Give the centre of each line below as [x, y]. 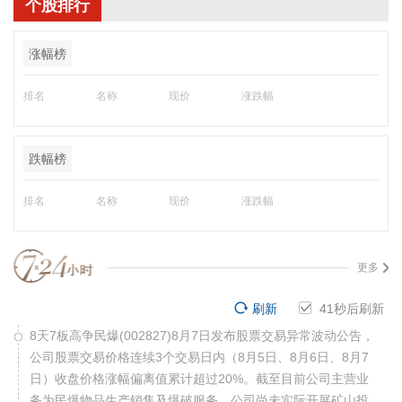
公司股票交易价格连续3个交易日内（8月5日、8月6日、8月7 [199, 357]
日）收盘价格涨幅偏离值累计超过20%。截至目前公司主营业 [199, 379]
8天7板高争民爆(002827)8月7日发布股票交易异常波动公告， [202, 336]
